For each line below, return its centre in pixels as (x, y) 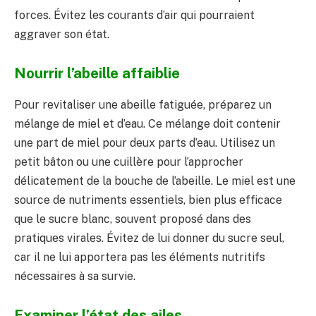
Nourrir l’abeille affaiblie (97, 74)
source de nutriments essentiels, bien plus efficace (148, 200)
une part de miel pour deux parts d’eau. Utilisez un (145, 142)
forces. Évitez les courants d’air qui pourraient (134, 15)
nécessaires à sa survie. (75, 276)
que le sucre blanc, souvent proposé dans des (133, 219)
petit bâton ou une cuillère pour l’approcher (129, 162)
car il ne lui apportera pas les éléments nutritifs (140, 257)
